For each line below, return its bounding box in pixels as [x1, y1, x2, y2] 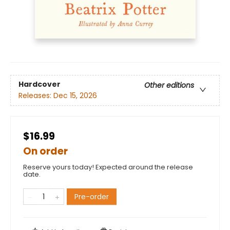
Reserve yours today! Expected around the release [23, 162, 193, 172]
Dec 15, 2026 [53, 90, 97, 101]
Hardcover [18, 79, 61, 90]
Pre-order [74, 191, 109, 202]
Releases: [18, 90, 53, 101]
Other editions [144, 80, 194, 91]
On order [23, 144, 68, 158]
